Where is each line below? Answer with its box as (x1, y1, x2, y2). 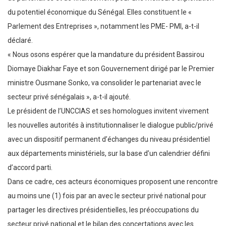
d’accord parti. (8, 163, 52, 172)
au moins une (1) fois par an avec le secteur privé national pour (8, 192, 206, 200)
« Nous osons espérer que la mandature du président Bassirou (8, 50, 204, 59)
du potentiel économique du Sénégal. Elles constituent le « (8, 8, 192, 17)
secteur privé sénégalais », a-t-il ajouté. (8, 93, 131, 101)
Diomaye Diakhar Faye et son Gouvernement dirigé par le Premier (8, 65, 214, 73)
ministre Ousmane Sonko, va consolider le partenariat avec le (8, 79, 201, 87)
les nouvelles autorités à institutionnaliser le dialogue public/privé (8, 121, 213, 130)
